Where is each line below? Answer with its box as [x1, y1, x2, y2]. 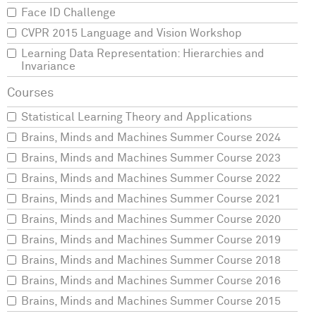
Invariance [21, 61, 75, 73]
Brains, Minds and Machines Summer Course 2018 [21, 255, 281, 267]
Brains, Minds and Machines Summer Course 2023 [21, 152, 281, 164]
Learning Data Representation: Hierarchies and [21, 48, 265, 60]
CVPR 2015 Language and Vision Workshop [21, 28, 242, 39]
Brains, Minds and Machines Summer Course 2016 [21, 275, 281, 287]
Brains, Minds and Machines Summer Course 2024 [21, 132, 281, 144]
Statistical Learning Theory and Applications [21, 111, 252, 123]
